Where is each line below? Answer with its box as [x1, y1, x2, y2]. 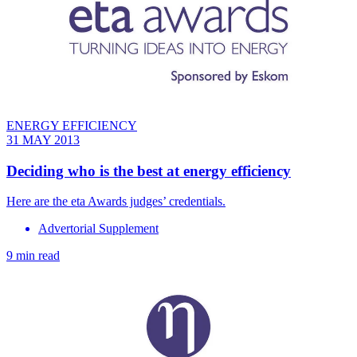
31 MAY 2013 [6, 133, 80, 147]
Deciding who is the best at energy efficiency [6, 162, 291, 179]
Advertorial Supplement [38, 222, 159, 236]
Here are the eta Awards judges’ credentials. [6, 194, 226, 209]
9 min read [6, 249, 60, 263]
